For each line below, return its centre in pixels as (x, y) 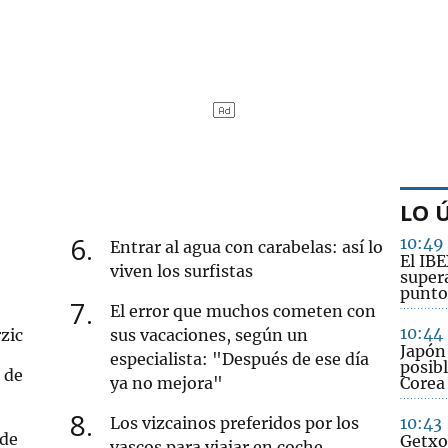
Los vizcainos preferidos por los (235, 422)
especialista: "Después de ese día (240, 358)
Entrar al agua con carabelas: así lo (247, 246)
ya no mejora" (167, 382)
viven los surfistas (182, 270)
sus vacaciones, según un (209, 334)
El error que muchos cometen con (243, 310)
